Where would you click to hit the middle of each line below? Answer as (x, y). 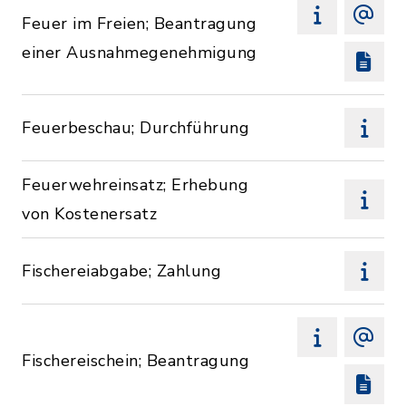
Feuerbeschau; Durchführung (135, 128)
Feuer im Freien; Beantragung (139, 24)
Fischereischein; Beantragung (135, 361)
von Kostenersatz (89, 214)
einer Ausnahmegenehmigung (140, 53)
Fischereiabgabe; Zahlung (121, 271)
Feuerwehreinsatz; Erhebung (135, 185)
